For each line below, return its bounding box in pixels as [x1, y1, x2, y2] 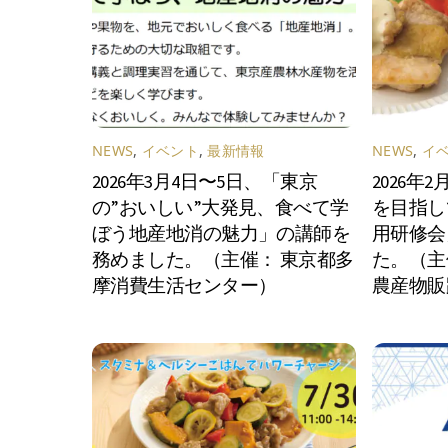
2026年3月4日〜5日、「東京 [92, 170, 318, 194]
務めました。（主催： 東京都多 [92, 248, 354, 272]
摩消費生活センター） [92, 274, 277, 298]
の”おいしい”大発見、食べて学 [92, 196, 349, 220]
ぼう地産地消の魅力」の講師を [92, 222, 351, 246]
